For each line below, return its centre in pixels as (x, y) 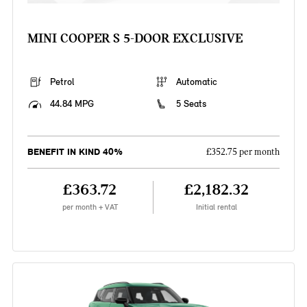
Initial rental (217, 207)
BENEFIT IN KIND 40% (75, 152)
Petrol (62, 82)
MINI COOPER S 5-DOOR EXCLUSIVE (135, 38)
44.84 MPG (72, 104)
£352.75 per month (243, 152)
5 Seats (191, 104)
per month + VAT (90, 207)
